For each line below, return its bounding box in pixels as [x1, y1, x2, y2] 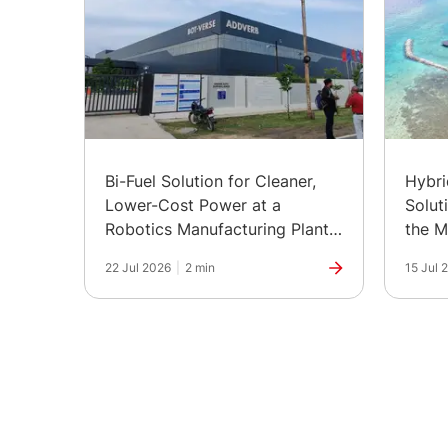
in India [105, 243, 159, 264]
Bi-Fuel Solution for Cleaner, [105, 171, 316, 192]
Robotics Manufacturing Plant [105, 219, 329, 240]
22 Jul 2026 [105, 260, 171, 276]
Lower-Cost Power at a [105, 195, 281, 216]
